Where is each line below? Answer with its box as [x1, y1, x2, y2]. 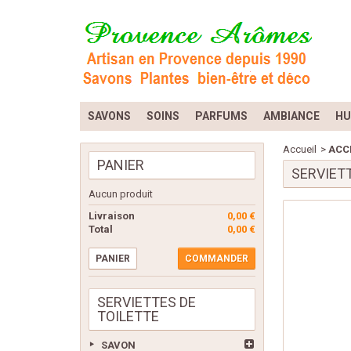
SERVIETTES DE [97, 294, 196, 310]
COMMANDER [185, 253, 248, 264]
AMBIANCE [263, 110, 320, 122]
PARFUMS [195, 110, 248, 122]
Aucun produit [89, 188, 153, 200]
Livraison [89, 210, 135, 222]
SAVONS [88, 110, 131, 122]
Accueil [283, 143, 317, 155]
